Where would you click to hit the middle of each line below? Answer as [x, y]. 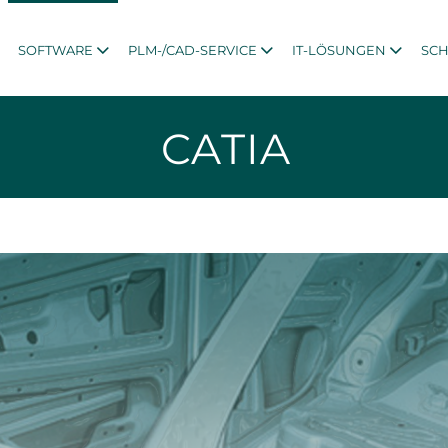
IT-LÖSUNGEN [339, 50]
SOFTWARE [55, 50]
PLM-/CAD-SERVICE [192, 50]
